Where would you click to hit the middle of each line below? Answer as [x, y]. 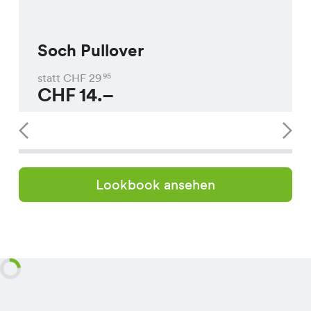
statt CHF [61, 77]
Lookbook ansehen [155, 185]
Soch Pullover [90, 51]
